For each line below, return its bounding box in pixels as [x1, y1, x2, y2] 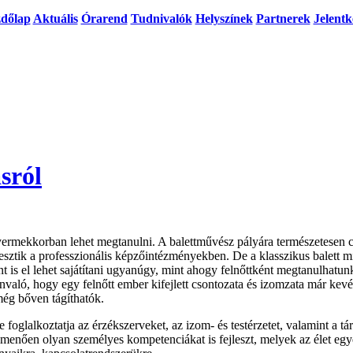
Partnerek [255, 12, 310, 25]
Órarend [80, 12, 128, 25]
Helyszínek [195, 12, 253, 25]
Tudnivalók [130, 12, 192, 25]
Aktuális [32, 12, 78, 25]
